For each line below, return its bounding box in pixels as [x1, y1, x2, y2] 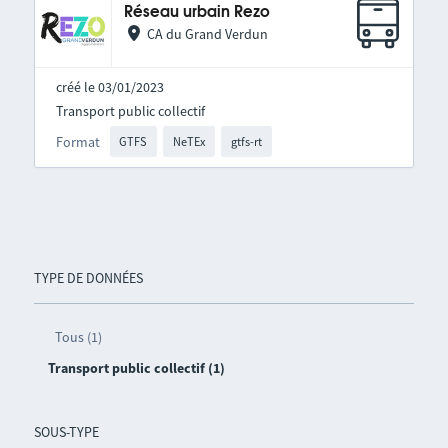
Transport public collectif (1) [47, 359, 225, 378]
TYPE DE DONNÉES [33, 269, 143, 288]
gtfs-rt [230, 133, 262, 149]
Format [55, 132, 100, 151]
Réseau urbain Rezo [123, 5, 270, 20]
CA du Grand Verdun [146, 25, 268, 43]
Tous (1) [54, 328, 102, 347]
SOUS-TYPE [33, 423, 99, 442]
